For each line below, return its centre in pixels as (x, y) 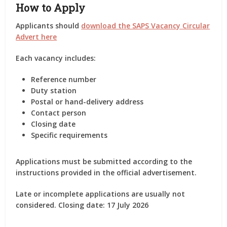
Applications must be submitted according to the (104, 161)
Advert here (36, 37)
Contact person (59, 113)
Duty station (54, 90)
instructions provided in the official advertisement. (106, 173)
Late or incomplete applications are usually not (101, 194)
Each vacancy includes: (56, 58)
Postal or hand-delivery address (87, 102)
